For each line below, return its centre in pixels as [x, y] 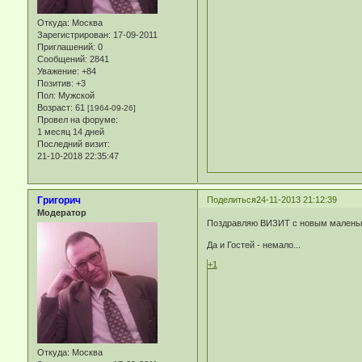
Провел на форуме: [77, 120]
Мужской [75, 96]
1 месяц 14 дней [70, 132]
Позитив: [55, 84]
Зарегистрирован [72, 35]
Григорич [59, 200]
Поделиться [231, 199]
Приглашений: [66, 47]
